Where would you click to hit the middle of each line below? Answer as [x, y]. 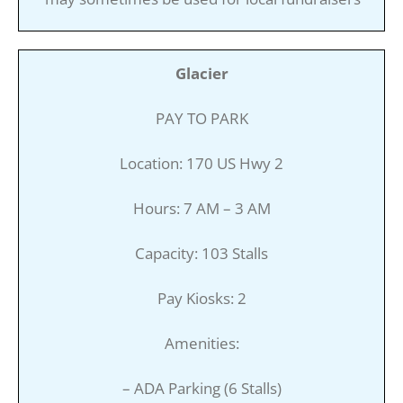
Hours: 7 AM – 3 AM [201, 208]
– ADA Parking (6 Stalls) [201, 388]
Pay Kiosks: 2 [201, 298]
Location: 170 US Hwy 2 [201, 163]
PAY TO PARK [201, 118]
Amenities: [201, 343]
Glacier [201, 73]
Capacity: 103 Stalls [201, 253]
